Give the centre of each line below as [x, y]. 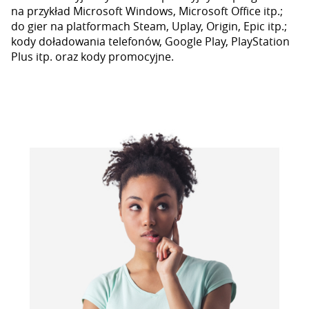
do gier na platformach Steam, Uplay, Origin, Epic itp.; [149, 26]
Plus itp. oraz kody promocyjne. [92, 57]
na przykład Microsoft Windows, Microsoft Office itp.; [147, 11]
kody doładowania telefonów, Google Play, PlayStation [150, 41]
